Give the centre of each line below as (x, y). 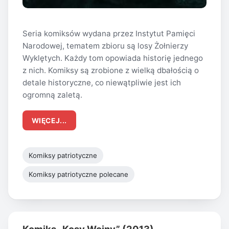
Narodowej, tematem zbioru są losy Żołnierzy (105, 45)
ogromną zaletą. (52, 95)
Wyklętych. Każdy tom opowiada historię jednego (113, 58)
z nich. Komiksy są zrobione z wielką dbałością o (111, 70)
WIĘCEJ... (49, 120)
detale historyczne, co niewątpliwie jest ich (102, 82)
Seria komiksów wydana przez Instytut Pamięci (109, 33)
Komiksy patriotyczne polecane (78, 174)
